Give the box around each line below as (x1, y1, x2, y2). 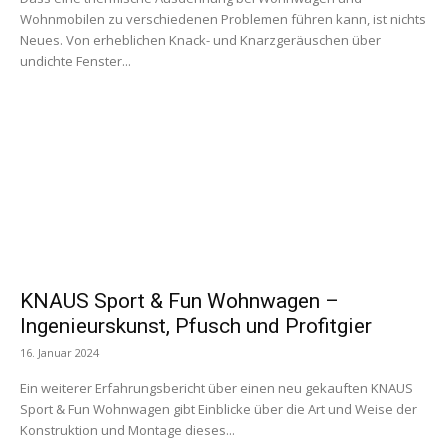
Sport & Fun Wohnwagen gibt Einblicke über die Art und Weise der (20, 400, 417, 419)
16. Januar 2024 (20, 345, 99, 361)
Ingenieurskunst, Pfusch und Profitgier (20, 314, 372, 339)
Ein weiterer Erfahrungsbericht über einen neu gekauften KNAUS (20, 379, 413, 398)
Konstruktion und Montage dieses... (20, 421, 235, 440)
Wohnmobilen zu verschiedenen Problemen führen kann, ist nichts (20, 10, 426, 29)
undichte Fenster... (20, 52, 131, 71)
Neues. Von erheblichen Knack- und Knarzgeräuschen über (20, 31, 381, 50)
